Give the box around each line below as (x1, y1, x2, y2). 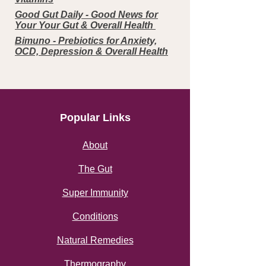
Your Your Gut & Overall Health (15, 20, 156, 30)
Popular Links (59, 112, 131, 123)
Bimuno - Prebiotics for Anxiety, (15, 36, 157, 46)
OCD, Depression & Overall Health (15, 46, 168, 56)
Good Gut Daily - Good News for (15, 9, 158, 20)
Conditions (72, 211, 118, 221)
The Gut (78, 164, 112, 174)
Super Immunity (62, 188, 128, 198)
